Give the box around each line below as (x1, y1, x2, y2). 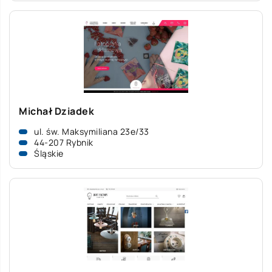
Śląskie (34, 148, 64, 159)
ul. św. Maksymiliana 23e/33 (34, 126, 149, 137)
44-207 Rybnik (34, 137, 93, 148)
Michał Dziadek (19, 104, 94, 118)
